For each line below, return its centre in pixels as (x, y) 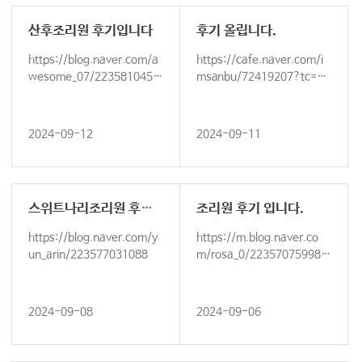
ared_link (219, 94)
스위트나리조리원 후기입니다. (147, 209)
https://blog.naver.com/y (93, 238)
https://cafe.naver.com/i (260, 60)
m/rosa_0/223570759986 (262, 255)
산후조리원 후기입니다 (90, 31)
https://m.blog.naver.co (257, 238)
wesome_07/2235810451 (94, 77)
